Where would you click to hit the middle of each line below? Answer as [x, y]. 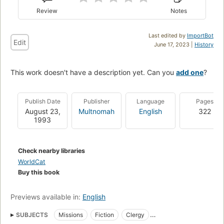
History [204, 45]
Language [150, 101]
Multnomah [96, 111]
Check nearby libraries [51, 151]
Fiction [104, 215]
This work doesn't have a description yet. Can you [93, 72]
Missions [71, 215]
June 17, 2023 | [174, 45]
